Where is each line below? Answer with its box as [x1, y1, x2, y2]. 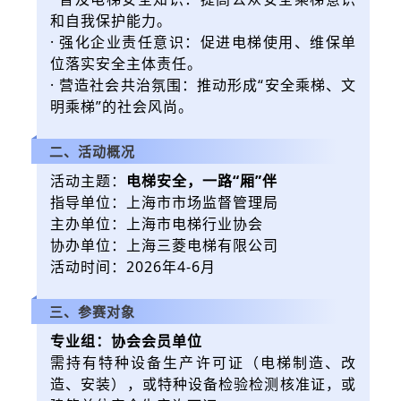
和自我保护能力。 [50, 10, 172, 30]
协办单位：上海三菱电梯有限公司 [50, 235, 278, 255]
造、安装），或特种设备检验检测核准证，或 [50, 373, 356, 394]
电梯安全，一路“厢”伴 [126, 170, 277, 191]
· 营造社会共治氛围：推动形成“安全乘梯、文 [50, 74, 356, 95]
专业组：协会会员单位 [50, 330, 202, 351]
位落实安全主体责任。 [50, 53, 202, 73]
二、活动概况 [49, 141, 135, 160]
